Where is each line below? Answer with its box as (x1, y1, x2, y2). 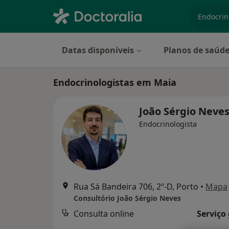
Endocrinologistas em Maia (53, 76, 176, 88)
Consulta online (74, 208, 134, 219)
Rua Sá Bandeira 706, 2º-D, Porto (74, 181, 198, 192)
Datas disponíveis (62, 44, 134, 56)
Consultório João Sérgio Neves (74, 193, 181, 203)
